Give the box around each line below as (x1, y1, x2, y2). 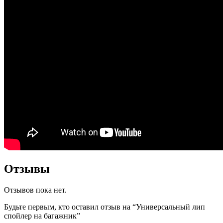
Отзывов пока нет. (4, 185, 67, 194)
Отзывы (4, 162, 50, 175)
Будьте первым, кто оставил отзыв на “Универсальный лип (4, 202, 205, 211)
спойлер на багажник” (4, 211, 80, 220)
